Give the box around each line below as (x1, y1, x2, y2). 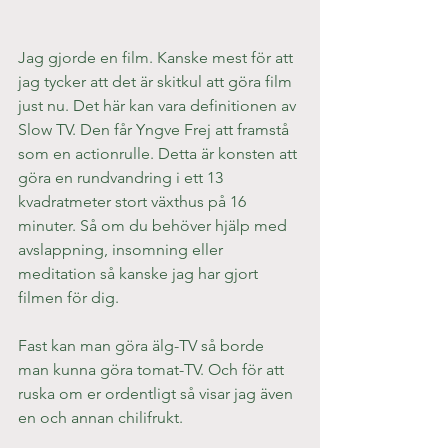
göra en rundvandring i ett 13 (18, 168, 227, 188)
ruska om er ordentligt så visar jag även (18, 384, 297, 404)
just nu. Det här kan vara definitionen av (18, 96, 300, 116)
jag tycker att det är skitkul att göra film (18, 72, 296, 92)
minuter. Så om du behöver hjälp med (18, 216, 291, 236)
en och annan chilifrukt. (18, 408, 183, 428)
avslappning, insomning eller (18, 240, 227, 260)
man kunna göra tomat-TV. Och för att (18, 360, 288, 380)
